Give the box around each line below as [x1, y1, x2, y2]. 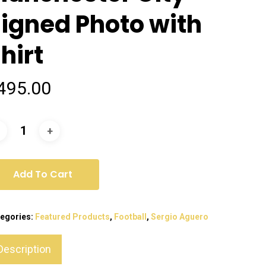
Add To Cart [13, 167, 73, 182]
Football [114, 212, 147, 222]
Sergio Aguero [151, 212, 209, 222]
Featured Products [35, 212, 110, 222]
